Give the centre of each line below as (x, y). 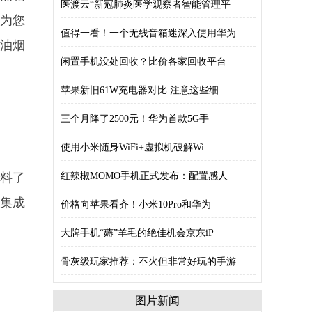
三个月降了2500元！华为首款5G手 (135, 119)
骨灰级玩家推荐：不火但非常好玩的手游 (148, 262)
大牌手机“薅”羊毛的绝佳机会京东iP (137, 233)
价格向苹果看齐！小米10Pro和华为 (136, 204)
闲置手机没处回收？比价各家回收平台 (143, 62)
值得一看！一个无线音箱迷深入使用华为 (148, 33)
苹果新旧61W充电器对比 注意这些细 (140, 90)
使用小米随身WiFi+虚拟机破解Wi (132, 147)
